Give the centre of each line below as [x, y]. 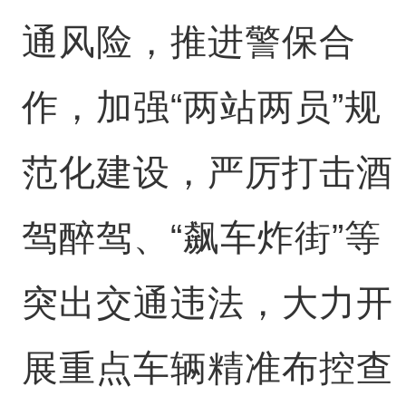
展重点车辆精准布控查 [207, 368]
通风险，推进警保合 [188, 42]
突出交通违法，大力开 [207, 303]
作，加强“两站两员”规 [201, 107]
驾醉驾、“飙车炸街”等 [201, 237]
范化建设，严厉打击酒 [207, 172]
